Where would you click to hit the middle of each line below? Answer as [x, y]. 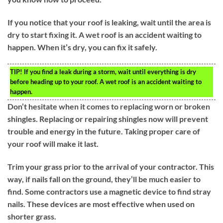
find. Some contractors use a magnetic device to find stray [109, 191]
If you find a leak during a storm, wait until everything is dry [109, 71]
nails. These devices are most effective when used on [101, 204]
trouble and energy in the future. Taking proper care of [104, 131]
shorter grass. [32, 216]
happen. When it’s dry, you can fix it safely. [82, 47]
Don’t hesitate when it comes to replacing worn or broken [109, 106]
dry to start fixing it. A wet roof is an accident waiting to [105, 34]
